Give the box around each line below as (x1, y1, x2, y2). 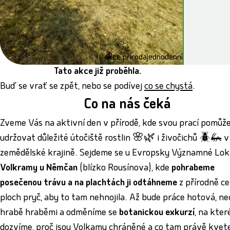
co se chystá (144, 81, 193, 94)
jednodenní (147, 52, 183, 64)
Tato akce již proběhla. (54, 66, 141, 79)
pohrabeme (171, 162, 215, 176)
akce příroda (104, 52, 147, 64)
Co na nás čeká (83, 96, 171, 116)
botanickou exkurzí (117, 207, 195, 220)
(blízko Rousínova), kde (78, 162, 171, 176)
